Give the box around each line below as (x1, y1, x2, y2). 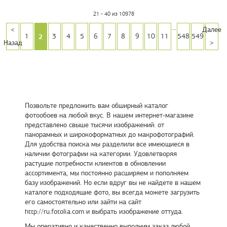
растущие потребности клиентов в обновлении (24, 159, 166, 168)
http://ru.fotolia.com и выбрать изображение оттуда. (24, 207, 183, 216)
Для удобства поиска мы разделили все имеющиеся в (24, 140, 190, 148)
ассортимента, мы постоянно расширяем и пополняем (24, 169, 188, 177)
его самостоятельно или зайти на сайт (24, 198, 141, 206)
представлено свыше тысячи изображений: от (24, 121, 164, 129)
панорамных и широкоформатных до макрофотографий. (24, 130, 195, 139)
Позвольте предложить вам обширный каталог (24, 101, 168, 110)
